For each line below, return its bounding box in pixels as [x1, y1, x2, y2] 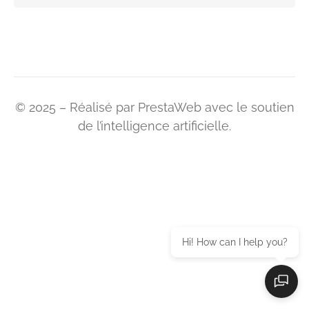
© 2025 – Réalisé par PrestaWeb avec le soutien [14, 100, 295, 114]
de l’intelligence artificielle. [78, 119, 231, 133]
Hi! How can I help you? [182, 237, 288, 248]
